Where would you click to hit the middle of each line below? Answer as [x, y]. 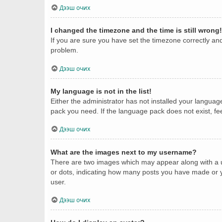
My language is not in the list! [101, 91]
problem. [64, 50]
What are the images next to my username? [124, 152]
